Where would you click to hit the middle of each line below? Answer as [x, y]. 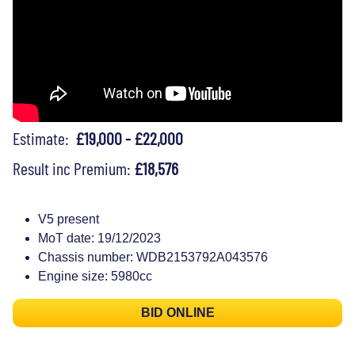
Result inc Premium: [73, 168]
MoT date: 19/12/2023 [99, 238]
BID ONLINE [177, 312]
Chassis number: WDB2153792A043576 [153, 257]
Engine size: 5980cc [95, 276]
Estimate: [44, 137]
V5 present [69, 219]
